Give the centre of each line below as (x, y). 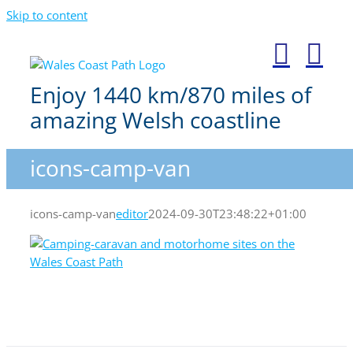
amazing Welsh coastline (156, 120)
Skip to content (47, 15)
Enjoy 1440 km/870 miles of (171, 95)
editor (132, 214)
